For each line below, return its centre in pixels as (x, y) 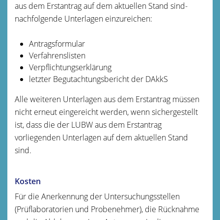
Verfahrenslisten (57, 55)
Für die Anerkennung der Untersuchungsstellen (97, 196)
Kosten (28, 181)
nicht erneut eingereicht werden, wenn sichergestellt (106, 112)
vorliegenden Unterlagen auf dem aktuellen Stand (101, 137)
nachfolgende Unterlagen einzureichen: (83, 18)
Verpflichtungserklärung (70, 67)
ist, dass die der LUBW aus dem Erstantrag (88, 124)
